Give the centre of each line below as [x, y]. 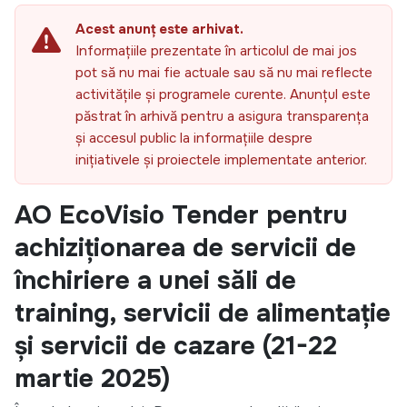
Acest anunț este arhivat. [159, 30]
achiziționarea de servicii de [185, 248]
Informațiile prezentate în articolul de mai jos [216, 51]
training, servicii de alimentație [203, 314]
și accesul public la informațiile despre [194, 139]
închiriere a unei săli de [155, 281]
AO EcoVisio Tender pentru [181, 216]
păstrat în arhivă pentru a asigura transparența [222, 117]
